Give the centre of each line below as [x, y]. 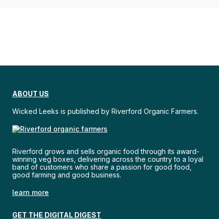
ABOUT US [31, 94]
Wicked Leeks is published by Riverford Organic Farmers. [105, 111]
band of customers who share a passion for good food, [102, 167]
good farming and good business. [67, 175]
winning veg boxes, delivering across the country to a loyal [108, 159]
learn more [31, 192]
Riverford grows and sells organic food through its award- [106, 151]
